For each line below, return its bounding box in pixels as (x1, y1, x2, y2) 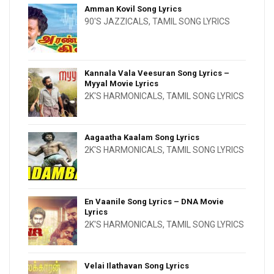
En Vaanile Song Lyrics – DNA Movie (84, 197, 224, 207)
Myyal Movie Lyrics (84, 79, 158, 89)
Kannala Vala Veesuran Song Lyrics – (84, 68, 229, 78)
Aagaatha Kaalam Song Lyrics (84, 133, 199, 143)
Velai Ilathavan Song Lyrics (84, 261, 189, 271)
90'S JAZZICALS (84, 17, 149, 27)
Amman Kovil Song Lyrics (84, 4, 182, 14)
